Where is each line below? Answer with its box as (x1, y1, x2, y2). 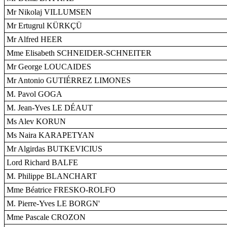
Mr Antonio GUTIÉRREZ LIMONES (7, 76, 131, 85)
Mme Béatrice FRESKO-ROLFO (7, 185, 116, 194)
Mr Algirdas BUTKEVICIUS (7, 144, 102, 153)
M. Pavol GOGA (7, 90, 62, 98)
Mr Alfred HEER (7, 35, 62, 44)
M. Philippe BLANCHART (7, 172, 97, 180)
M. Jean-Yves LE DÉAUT (7, 103, 93, 112)
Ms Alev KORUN (7, 117, 66, 126)
